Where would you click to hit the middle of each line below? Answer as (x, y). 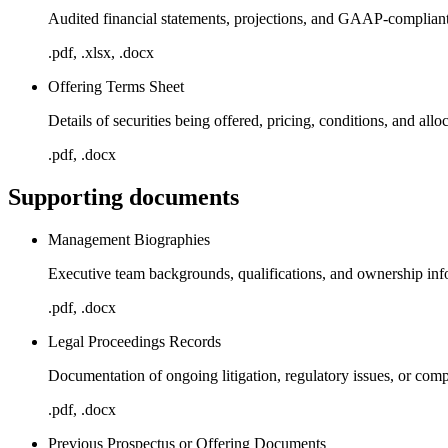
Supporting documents (123, 196)
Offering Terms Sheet (116, 86)
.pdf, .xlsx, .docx (101, 52)
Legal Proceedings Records (134, 341)
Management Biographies (129, 239)
